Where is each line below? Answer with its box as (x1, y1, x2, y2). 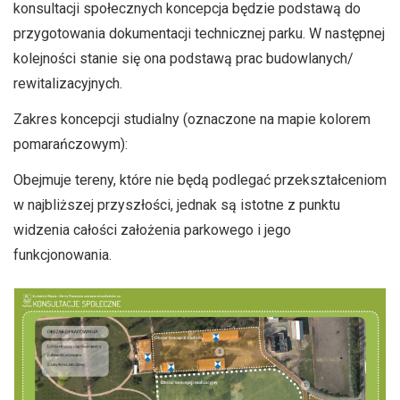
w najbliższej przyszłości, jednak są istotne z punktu (13, 196, 340, 213)
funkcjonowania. (13, 246, 112, 263)
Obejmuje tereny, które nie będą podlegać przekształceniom (13, 171, 387, 188)
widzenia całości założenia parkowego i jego (13, 221, 291, 238)
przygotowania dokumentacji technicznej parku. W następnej (13, 25, 385, 42)
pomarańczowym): (13, 136, 128, 153)
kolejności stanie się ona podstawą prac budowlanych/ (13, 50, 354, 67)
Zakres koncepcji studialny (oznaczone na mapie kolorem (13, 111, 371, 128)
